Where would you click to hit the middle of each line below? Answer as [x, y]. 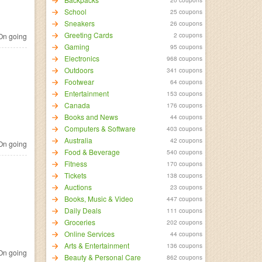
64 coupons [186, 82]
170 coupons [185, 163]
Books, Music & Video [99, 199]
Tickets [75, 175]
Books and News [91, 117]
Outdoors [79, 70]
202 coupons [185, 222]
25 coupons [186, 11]
